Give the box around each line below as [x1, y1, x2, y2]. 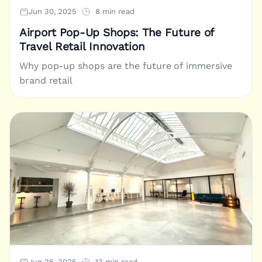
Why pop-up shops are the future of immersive [19, 60, 232, 71]
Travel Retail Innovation [19, 40, 145, 53]
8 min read [95, 6, 135, 16]
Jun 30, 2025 [29, 6, 77, 16]
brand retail [19, 74, 73, 86]
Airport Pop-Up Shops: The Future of [19, 26, 215, 39]
